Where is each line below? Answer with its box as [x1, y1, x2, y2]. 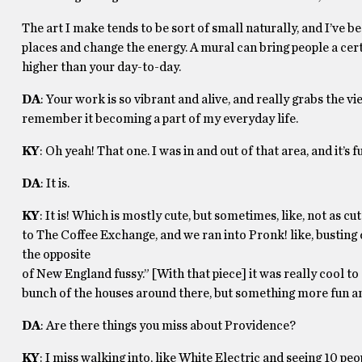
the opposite [21, 248, 90, 261]
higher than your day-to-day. [21, 61, 181, 74]
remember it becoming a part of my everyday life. [21, 112, 298, 125]
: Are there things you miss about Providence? [40, 319, 296, 332]
